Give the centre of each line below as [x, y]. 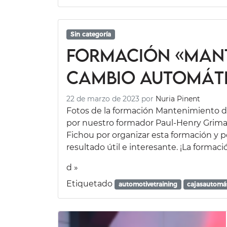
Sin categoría [90, 34]
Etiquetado [90, 183]
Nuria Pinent [178, 99]
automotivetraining [148, 184]
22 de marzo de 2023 [103, 99]
